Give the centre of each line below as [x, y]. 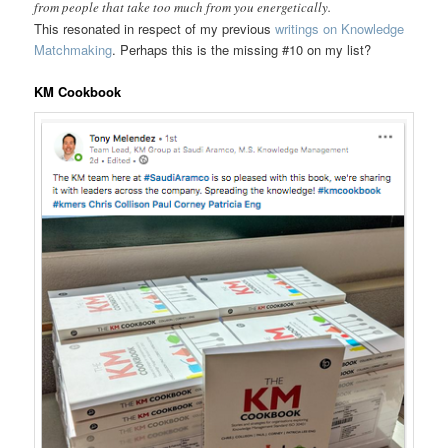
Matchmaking [73, 49]
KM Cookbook [78, 91]
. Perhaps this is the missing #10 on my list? [242, 49]
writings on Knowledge [340, 28]
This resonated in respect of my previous [155, 28]
